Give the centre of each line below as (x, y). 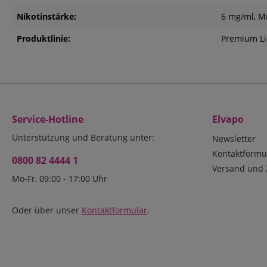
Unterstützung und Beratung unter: (83, 138)
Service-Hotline (48, 119)
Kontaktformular (114, 210)
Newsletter (234, 139)
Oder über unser (47, 210)
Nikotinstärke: (46, 16)
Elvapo (228, 119)
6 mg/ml (237, 16)
